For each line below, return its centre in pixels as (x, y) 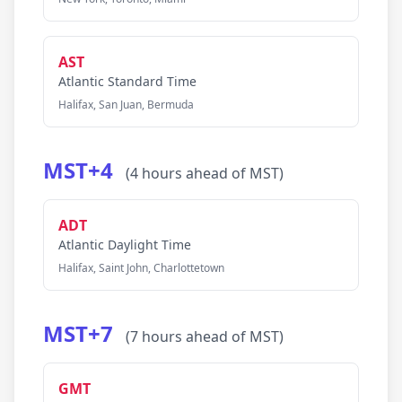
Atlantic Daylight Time (125, 245)
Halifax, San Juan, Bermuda (126, 105)
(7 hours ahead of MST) (205, 336)
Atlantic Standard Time (127, 81)
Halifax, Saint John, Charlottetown (141, 268)
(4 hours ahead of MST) (205, 173)
